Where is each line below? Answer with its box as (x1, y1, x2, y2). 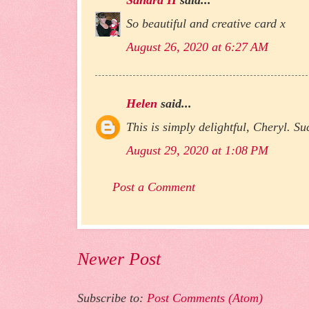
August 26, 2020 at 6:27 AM (126, 40, 268, 54)
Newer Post (77, 248, 161, 269)
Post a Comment (112, 179, 195, 194)
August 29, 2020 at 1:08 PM (126, 143, 268, 157)
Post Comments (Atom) (147, 290, 263, 305)
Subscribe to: (77, 290, 147, 305)
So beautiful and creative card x (126, 17, 286, 31)
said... (157, 96, 192, 110)
